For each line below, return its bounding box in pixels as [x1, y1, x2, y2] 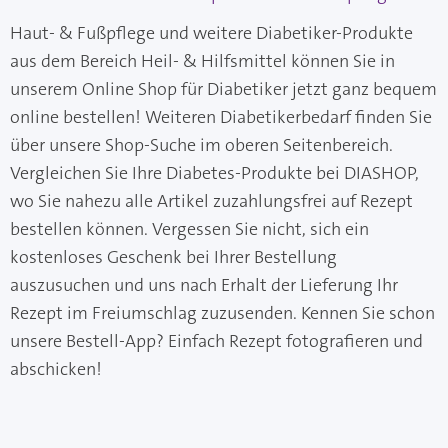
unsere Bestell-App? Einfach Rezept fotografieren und [10, 329, 423, 354]
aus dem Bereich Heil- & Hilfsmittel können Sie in [10, 49, 395, 74]
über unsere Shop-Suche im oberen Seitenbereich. [10, 133, 393, 158]
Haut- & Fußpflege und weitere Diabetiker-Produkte [10, 21, 413, 46]
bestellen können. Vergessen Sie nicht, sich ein [10, 217, 369, 242]
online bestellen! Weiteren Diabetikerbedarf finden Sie [10, 105, 432, 130]
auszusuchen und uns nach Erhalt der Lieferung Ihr [10, 273, 398, 298]
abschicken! [10, 357, 102, 382]
